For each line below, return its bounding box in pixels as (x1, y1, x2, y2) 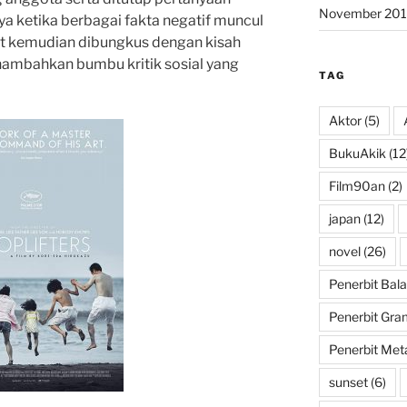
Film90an (328, 178, 385, 194)
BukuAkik (328, 145, 386, 162)
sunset (328, 374, 368, 391)
